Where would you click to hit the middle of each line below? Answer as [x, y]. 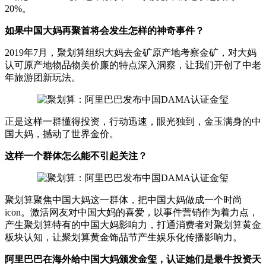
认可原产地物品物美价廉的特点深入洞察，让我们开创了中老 [133, 65]
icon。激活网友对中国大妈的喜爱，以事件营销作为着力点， [132, 212]
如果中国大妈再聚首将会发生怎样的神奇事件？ [104, 30]
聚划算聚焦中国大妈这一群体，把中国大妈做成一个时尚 [123, 199]
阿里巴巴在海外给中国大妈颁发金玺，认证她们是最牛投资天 [133, 259]
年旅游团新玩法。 [43, 77]
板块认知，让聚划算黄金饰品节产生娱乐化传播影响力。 [123, 237]
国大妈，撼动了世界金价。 [62, 134]
